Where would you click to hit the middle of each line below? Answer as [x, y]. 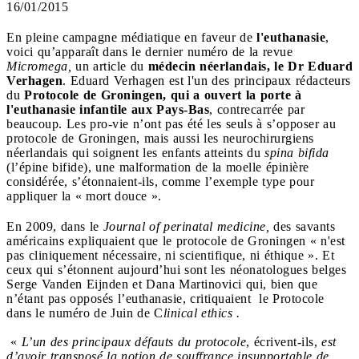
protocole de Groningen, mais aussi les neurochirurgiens [160, 138]
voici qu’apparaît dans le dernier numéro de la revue [149, 51]
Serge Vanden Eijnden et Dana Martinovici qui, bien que [162, 284]
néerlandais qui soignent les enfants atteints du [135, 152]
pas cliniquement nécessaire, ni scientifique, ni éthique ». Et [170, 255]
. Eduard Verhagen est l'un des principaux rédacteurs [207, 80]
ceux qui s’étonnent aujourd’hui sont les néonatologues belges [178, 269]
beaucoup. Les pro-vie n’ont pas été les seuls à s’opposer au [171, 123]
